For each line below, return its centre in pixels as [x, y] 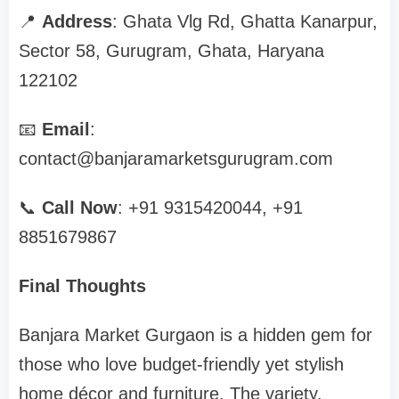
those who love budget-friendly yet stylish [181, 365]
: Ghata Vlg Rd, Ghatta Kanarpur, [245, 22]
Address [77, 22]
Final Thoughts [82, 286]
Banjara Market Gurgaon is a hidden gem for [195, 335]
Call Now [77, 208]
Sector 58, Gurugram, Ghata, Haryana [171, 51]
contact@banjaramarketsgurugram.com [176, 159]
